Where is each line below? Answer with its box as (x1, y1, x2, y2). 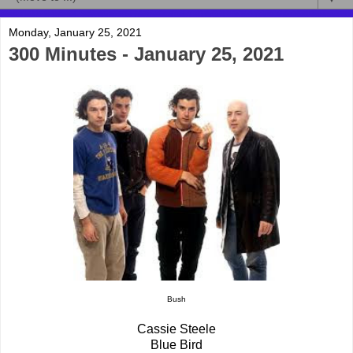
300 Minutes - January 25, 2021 (9, 43, 284, 65)
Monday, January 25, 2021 (9, 26, 142, 39)
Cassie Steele (137, 322, 216, 336)
